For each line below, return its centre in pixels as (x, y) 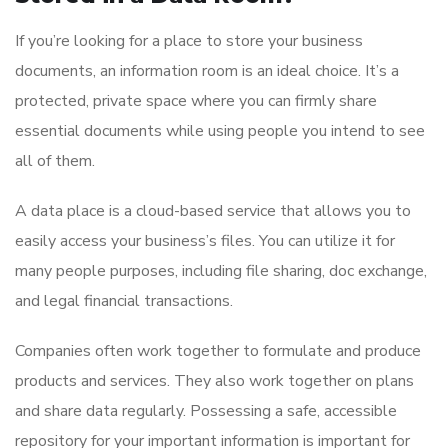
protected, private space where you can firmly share (196, 101)
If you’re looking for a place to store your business (189, 41)
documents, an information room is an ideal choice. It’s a (207, 71)
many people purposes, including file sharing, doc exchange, (221, 271)
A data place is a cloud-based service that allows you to (213, 211)
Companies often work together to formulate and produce (218, 351)
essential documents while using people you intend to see (220, 131)
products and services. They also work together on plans (214, 381)
